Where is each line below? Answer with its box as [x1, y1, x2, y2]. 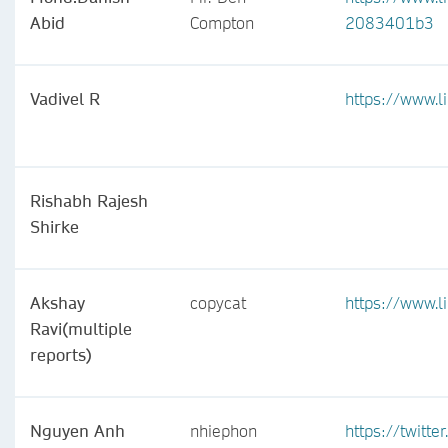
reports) [30, 344, 92, 365]
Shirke [30, 216, 79, 237]
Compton [190, 12, 254, 33]
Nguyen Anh [30, 420, 125, 441]
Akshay [30, 292, 85, 313]
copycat [190, 292, 246, 313]
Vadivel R [30, 88, 100, 109]
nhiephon [190, 420, 257, 441]
